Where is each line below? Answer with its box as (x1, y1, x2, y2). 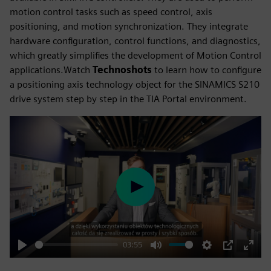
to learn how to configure (152, 64, 261, 76)
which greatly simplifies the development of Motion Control (10, 49, 261, 61)
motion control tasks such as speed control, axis (10, 5, 212, 18)
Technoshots (93, 64, 152, 76)
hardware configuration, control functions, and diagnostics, (10, 34, 261, 47)
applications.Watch (10, 64, 93, 76)
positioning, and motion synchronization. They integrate (10, 20, 248, 32)
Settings (207, 252, 241, 264)
